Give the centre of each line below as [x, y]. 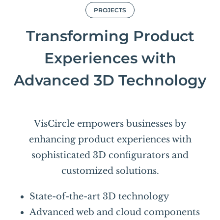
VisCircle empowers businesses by [110, 124]
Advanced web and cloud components [114, 212]
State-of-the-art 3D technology [99, 196]
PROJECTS [110, 10]
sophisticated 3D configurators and [110, 155]
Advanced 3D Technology [110, 80]
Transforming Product [110, 36]
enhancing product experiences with [110, 139]
